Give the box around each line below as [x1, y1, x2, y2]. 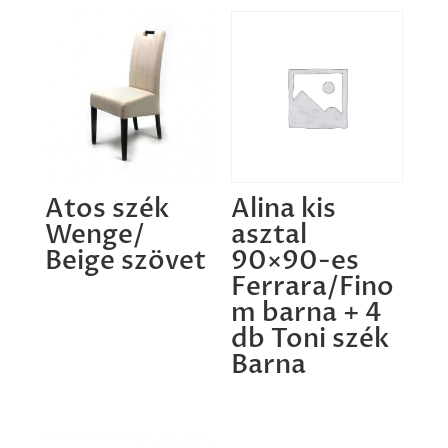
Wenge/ [44, 216, 145, 253]
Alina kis [231, 190, 337, 227]
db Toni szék [231, 320, 390, 357]
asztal [231, 216, 308, 253]
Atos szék [44, 190, 169, 227]
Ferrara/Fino [231, 268, 395, 305]
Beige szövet [44, 242, 206, 279]
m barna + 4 [231, 294, 383, 331]
